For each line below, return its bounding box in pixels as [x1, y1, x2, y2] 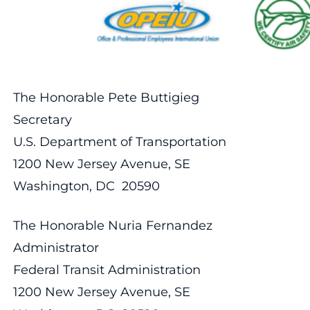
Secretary [12, 111, 72, 127]
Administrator [12, 239, 99, 255]
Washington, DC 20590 [12, 178, 160, 194]
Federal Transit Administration [12, 262, 201, 277]
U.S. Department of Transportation [12, 134, 226, 149]
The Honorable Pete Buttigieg [12, 89, 199, 105]
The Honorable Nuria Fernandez [12, 217, 212, 233]
